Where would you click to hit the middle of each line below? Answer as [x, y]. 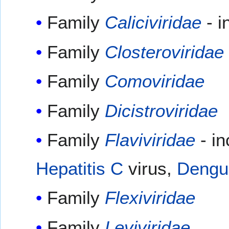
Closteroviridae [164, 52]
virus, [150, 168]
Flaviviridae [150, 140]
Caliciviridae [153, 22]
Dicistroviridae [161, 110]
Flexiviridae [150, 198]
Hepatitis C [79, 168]
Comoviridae [154, 81]
